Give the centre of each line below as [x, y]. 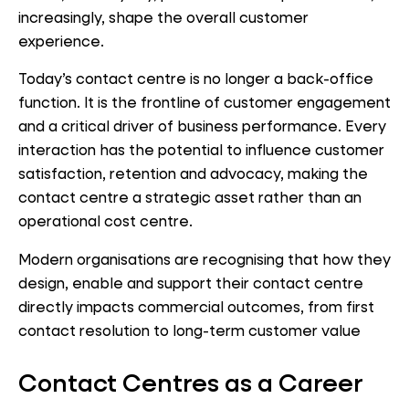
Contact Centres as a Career [191, 382]
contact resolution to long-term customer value [189, 330]
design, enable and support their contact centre [191, 282]
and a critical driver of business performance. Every [202, 126]
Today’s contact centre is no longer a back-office [196, 79]
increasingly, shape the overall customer [163, 16]
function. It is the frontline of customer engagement [204, 102]
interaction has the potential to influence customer [201, 150]
